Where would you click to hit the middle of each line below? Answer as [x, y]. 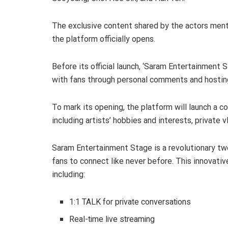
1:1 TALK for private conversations [130, 202]
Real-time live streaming [112, 220]
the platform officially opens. [104, 39]
